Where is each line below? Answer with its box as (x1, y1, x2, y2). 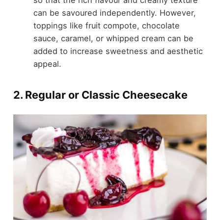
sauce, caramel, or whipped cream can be (33, 33, 193, 43)
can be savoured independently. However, (33, 7, 196, 18)
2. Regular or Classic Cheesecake (13, 88, 188, 102)
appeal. (33, 58, 61, 69)
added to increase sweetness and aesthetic (33, 46, 203, 56)
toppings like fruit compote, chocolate (33, 20, 180, 30)
